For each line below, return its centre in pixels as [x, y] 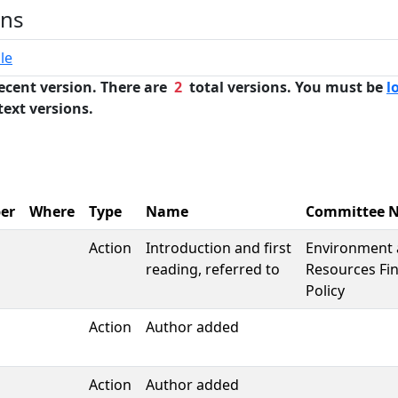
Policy [325, 291]
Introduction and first [219, 248]
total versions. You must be [284, 87]
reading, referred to [213, 269]
